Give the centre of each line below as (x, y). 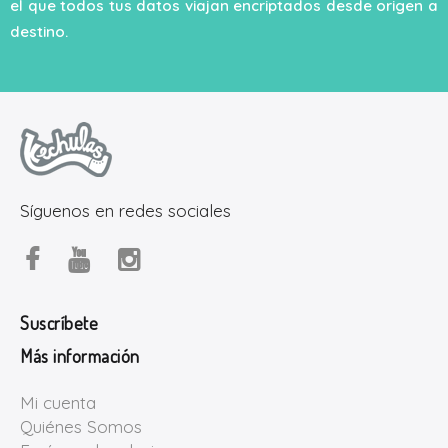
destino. (39, 31)
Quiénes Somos (81, 427)
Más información (80, 355)
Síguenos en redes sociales (125, 210)
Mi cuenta (58, 403)
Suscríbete (59, 322)
